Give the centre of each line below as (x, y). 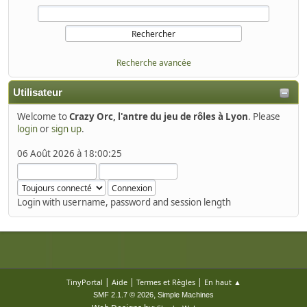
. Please (264, 116)
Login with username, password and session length (124, 202)
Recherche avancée (153, 62)
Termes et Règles (165, 282)
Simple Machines (186, 295)
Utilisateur (38, 92)
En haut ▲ (222, 282)
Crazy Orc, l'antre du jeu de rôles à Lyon (159, 116)
